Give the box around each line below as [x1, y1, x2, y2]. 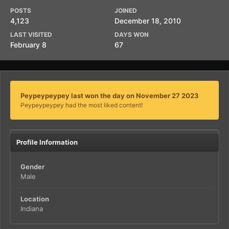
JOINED [114, 7, 137, 14]
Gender [20, 163, 44, 171]
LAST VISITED [10, 31, 52, 38]
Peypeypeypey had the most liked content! [20, 101, 143, 109]
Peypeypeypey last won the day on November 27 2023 [20, 91, 199, 100]
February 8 [10, 40, 47, 49]
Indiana [20, 204, 43, 213]
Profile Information [16, 138, 78, 146]
